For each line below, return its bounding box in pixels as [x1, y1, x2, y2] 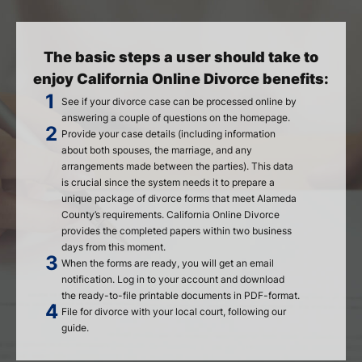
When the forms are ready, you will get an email [61, 257, 274, 269]
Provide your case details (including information [61, 128, 276, 140]
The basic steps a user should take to [44, 48, 318, 65]
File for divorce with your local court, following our [61, 305, 286, 318]
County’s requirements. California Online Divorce [61, 208, 280, 221]
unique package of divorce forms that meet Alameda [61, 192, 297, 204]
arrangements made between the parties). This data [61, 160, 293, 172]
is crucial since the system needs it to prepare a [61, 176, 275, 188]
